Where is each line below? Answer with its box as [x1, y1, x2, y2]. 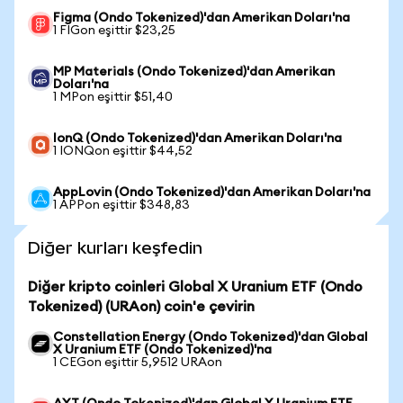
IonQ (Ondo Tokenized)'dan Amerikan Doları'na [53, 132, 342, 145]
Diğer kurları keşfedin [28, 238, 202, 257]
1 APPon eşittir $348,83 [53, 199, 190, 211]
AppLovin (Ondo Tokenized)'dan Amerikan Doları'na [53, 186, 371, 199]
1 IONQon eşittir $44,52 [53, 145, 193, 157]
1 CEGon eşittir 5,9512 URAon [53, 356, 222, 369]
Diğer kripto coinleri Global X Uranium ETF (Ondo [28, 280, 363, 294]
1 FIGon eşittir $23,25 [53, 24, 175, 37]
